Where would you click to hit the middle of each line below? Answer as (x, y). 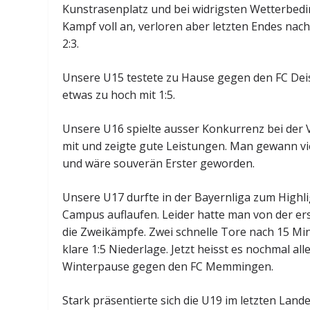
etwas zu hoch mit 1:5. (119, 95)
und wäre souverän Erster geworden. (159, 164)
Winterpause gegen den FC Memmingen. (168, 267)
